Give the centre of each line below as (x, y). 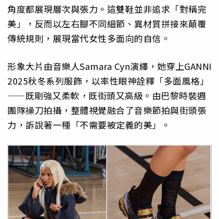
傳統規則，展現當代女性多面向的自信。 (89, 38)
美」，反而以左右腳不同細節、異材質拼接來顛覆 (107, 24)
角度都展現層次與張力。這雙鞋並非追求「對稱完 (107, 9)
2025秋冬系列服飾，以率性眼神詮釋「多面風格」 (108, 80)
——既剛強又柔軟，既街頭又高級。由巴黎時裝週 (107, 95)
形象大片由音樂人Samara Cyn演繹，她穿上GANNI (109, 66)
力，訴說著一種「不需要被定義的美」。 (89, 124)
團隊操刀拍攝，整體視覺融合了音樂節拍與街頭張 (107, 110)
